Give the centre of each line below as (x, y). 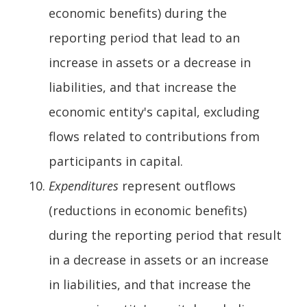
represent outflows (179, 185)
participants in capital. (116, 161)
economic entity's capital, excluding (154, 111)
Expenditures (85, 185)
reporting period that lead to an (144, 37)
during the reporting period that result (165, 235)
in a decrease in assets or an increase (159, 259)
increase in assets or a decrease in (150, 62)
